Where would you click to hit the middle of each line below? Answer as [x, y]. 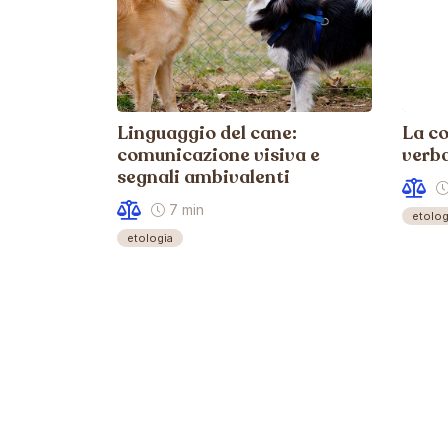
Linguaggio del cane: [207, 133]
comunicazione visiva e [218, 155]
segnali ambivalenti [203, 177]
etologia [150, 238]
